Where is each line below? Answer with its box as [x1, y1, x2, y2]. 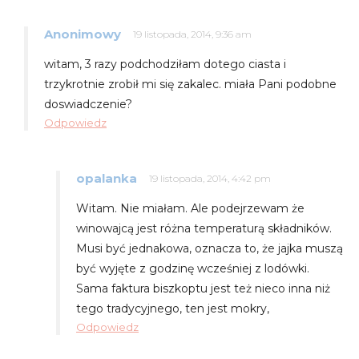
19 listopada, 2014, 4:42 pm [149, 171, 271, 184]
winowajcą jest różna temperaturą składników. [76, 220, 332, 236]
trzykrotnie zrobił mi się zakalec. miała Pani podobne [44, 76, 337, 91]
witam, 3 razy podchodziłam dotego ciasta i [44, 56, 286, 71]
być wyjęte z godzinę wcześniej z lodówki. [76, 260, 309, 276]
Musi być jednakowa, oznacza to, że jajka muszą [76, 240, 343, 256]
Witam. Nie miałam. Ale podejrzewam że [76, 200, 305, 216]
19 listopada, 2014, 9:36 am [133, 27, 252, 40]
